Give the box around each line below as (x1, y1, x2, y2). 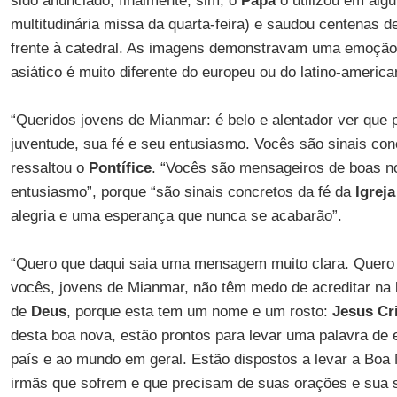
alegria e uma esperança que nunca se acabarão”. (10, 207, 342, 224)
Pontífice (88, 160, 152, 176)
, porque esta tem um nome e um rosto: (66, 303, 332, 320)
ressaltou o (10, 160, 89, 176)
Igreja (354, 183, 395, 200)
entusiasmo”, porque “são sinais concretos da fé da (10, 183, 355, 200)
